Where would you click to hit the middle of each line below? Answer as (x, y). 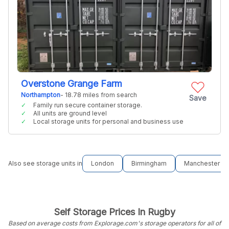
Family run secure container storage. (88, 105)
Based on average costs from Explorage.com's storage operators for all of (114, 223)
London (102, 163)
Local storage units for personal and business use (108, 121)
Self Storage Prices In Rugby (114, 212)
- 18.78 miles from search (99, 95)
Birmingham (149, 163)
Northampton (41, 95)
